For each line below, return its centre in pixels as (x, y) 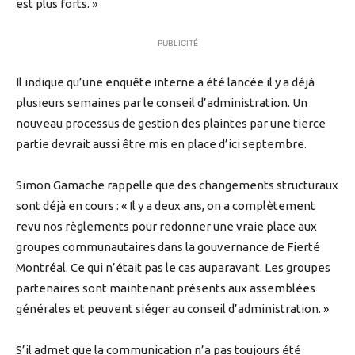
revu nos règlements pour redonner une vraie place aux (166, 227)
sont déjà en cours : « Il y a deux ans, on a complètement (166, 206)
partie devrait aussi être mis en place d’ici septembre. (161, 144)
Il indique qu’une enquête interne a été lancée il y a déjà (165, 82)
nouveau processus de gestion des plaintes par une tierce (171, 124)
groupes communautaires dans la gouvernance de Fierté (168, 247)
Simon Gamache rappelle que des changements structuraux (177, 185)
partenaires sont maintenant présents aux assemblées (166, 288)
